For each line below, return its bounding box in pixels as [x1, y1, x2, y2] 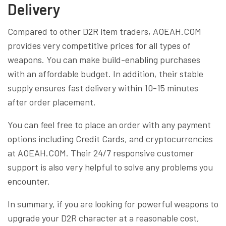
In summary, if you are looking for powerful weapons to [8, 198, 218, 209]
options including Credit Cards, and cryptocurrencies [8, 133, 213, 144]
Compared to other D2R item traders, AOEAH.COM [8, 25, 201, 37]
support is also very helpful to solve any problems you [8, 161, 213, 173]
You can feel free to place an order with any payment [8, 119, 211, 130]
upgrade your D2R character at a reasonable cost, [8, 212, 199, 223]
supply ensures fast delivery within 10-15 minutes [8, 82, 198, 93]
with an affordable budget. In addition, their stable [8, 68, 203, 79]
